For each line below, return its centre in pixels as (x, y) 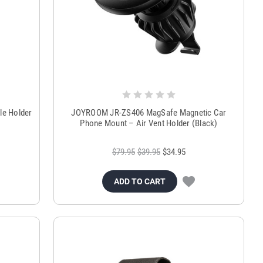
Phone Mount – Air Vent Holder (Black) (149, 124)
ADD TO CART (140, 182)
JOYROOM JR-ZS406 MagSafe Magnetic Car (149, 113)
